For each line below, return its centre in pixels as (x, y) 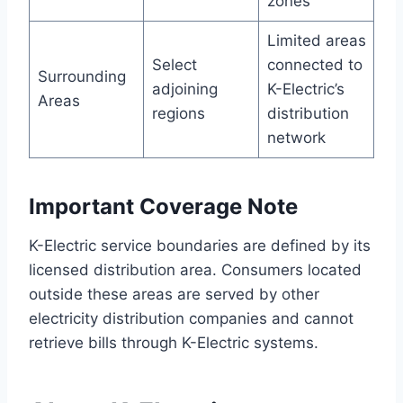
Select (174, 64)
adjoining (184, 89)
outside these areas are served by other (174, 294)
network (296, 137)
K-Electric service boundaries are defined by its (200, 245)
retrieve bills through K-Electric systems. (174, 342)
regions (178, 113)
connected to (314, 64)
